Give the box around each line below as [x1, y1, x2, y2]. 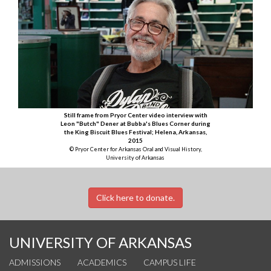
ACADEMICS [77, 256, 126, 267]
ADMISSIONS [9, 256, 60, 267]
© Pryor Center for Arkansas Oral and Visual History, [70, 145, 202, 152]
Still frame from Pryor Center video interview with [64, 111, 207, 119]
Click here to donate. [96, 192, 175, 203]
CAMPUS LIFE [143, 256, 196, 267]
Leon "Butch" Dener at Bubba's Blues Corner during [60, 119, 211, 127]
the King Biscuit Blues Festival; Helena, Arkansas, [64, 128, 207, 135]
